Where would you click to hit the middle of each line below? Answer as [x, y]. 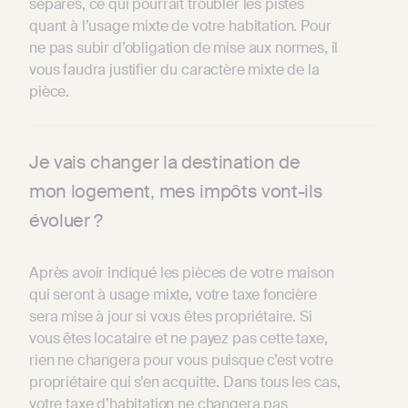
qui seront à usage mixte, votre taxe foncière [173, 295]
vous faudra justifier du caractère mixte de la [174, 70]
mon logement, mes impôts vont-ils [176, 192]
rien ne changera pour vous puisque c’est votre [181, 361]
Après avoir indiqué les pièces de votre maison [182, 273]
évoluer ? [66, 221]
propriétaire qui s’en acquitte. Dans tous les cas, [185, 382]
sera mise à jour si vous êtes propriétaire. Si [171, 317]
